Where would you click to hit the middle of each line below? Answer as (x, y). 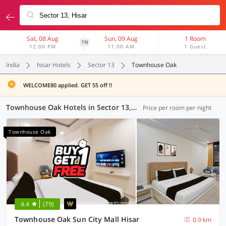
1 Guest (195, 46)
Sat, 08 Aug (43, 39)
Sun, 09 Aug (121, 39)
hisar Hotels (54, 65)
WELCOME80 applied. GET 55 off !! (68, 85)
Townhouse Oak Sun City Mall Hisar (77, 219)
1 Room (195, 39)
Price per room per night (177, 108)
